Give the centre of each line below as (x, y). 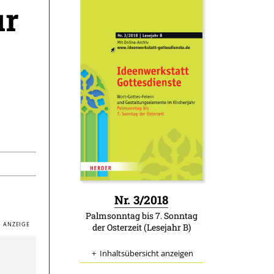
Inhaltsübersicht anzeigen (146, 254)
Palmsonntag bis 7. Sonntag (141, 216)
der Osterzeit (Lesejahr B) (141, 228)
